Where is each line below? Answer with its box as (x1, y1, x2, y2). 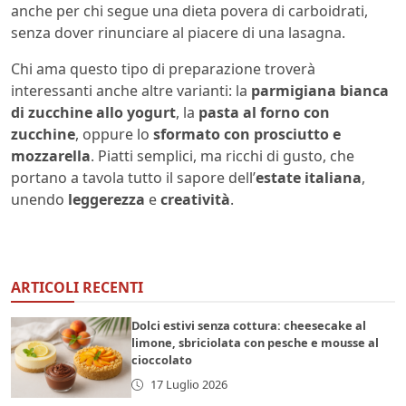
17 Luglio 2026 (150, 375, 227, 392)
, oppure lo (75, 123, 153, 144)
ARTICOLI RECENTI (11, 276, 143, 297)
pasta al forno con (198, 101, 330, 122)
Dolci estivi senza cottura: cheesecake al (131, 316, 367, 333)
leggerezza (68, 188, 145, 209)
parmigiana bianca (251, 80, 389, 101)
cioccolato (131, 351, 193, 368)
